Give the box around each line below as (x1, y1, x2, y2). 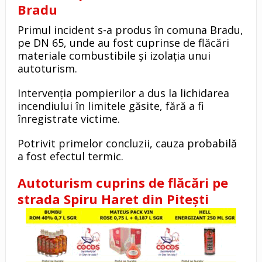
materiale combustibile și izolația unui (17, 48, 211, 63)
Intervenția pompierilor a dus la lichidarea (17, 85, 229, 100)
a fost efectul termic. (17, 149, 123, 163)
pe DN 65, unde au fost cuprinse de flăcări (17, 35, 229, 50)
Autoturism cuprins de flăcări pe (17, 173, 228, 191)
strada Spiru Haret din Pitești (17, 189, 209, 208)
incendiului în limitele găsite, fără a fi (17, 98, 204, 113)
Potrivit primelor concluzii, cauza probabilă (17, 136, 237, 150)
